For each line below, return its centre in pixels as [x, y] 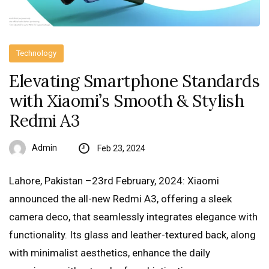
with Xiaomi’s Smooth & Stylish [127, 101]
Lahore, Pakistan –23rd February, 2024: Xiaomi [114, 181]
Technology [37, 53]
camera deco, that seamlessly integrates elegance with [133, 217]
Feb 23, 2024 [121, 149]
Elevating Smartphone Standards [134, 81]
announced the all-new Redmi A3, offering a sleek [120, 199]
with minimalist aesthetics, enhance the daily [110, 253]
